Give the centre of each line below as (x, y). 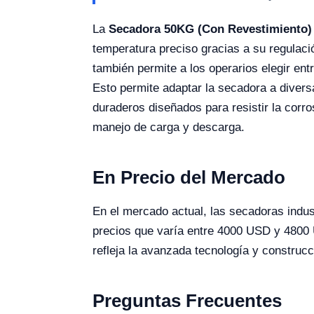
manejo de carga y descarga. (169, 127)
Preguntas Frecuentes (187, 301)
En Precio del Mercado (189, 177)
